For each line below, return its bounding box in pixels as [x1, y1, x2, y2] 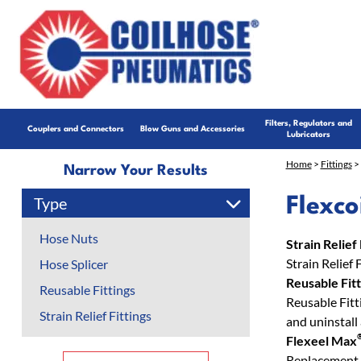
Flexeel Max [285, 333, 357, 348]
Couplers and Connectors [27, 125, 125, 133]
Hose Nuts [39, 230, 98, 246]
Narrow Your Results [63, 164, 208, 178]
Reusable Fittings [39, 282, 135, 297]
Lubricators [287, 131, 331, 139]
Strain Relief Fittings [39, 308, 151, 323]
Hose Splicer [39, 256, 108, 272]
